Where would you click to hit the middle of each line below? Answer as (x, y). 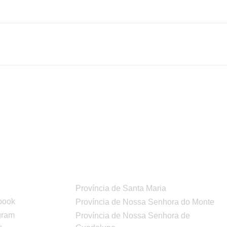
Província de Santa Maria (121, 188)
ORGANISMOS (118, 175)
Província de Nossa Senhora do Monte (145, 202)
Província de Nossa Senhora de (133, 215)
